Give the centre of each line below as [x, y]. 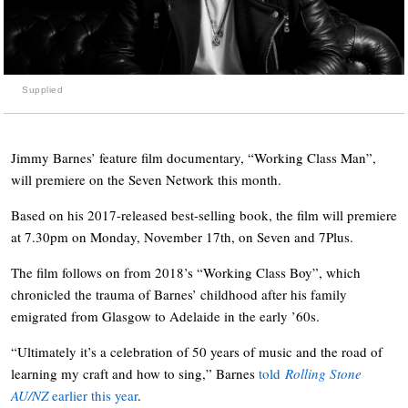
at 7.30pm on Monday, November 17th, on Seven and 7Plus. [182, 236]
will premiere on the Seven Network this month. [146, 179]
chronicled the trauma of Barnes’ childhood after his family [179, 294]
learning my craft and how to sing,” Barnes [135, 373]
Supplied [42, 89]
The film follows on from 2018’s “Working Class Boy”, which [186, 272]
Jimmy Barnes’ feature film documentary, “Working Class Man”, [194, 157]
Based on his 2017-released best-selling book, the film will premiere [204, 214]
